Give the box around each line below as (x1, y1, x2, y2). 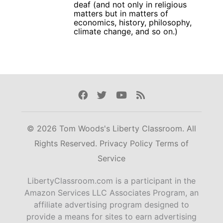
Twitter (96, 89, 128, 101)
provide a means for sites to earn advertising (26, 212, 197, 222)
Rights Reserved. (34, 138, 100, 149)
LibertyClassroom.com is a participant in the (27, 176, 196, 186)
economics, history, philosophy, (74, 17, 192, 27)
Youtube (115, 89, 153, 101)
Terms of (155, 138, 189, 149)
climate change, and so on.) (74, 26, 178, 36)
